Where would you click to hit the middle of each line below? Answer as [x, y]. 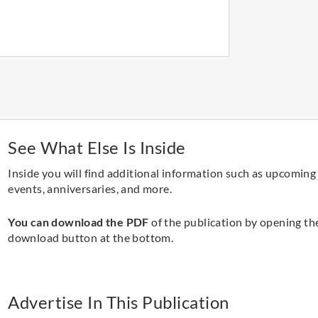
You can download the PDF [78, 222]
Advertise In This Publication [119, 302]
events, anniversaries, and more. [90, 188]
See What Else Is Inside [97, 147]
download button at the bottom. [91, 238]
